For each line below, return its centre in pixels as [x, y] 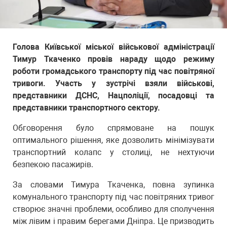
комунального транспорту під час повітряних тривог [113, 197]
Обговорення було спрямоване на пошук [113, 128]
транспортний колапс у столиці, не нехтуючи [113, 152]
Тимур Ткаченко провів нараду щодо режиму [113, 59]
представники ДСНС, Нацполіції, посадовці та [113, 96]
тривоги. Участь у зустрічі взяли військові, [113, 83]
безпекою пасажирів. [53, 164]
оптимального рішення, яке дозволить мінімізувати [113, 140]
